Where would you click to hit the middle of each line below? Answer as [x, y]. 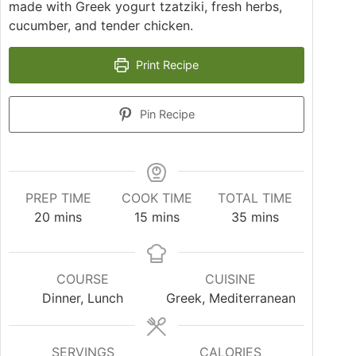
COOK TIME [157, 198]
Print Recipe [166, 65]
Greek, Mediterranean [230, 298]
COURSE [83, 279]
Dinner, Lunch [83, 298]
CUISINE [231, 279]
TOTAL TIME [255, 198]
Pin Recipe [166, 114]
